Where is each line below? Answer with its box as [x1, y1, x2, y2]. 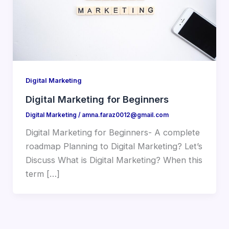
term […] [25, 169, 60, 179]
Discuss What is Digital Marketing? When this [25, 155, 202, 166]
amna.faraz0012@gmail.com [81, 111, 169, 119]
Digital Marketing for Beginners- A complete [25, 127, 200, 138]
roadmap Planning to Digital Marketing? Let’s [25, 141, 202, 152]
